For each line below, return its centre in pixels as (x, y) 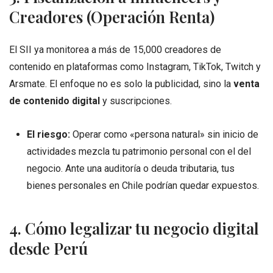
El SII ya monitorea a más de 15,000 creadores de (115, 49)
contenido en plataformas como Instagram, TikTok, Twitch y (135, 66)
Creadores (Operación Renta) (112, 16)
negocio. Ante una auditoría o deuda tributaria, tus (130, 169)
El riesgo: (48, 135)
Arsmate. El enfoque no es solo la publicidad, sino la (121, 83)
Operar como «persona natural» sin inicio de (164, 135)
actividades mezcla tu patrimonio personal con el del (139, 152)
